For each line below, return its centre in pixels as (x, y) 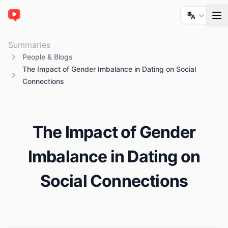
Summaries (29, 45)
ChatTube (27, 21)
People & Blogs (48, 57)
